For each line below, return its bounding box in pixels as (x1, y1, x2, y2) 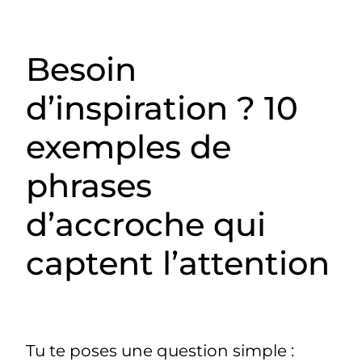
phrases (26, 165, 153, 205)
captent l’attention (26, 242, 330, 283)
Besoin (26, 48, 137, 89)
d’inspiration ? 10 (26, 87, 299, 128)
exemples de (26, 126, 232, 166)
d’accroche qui (26, 204, 267, 244)
